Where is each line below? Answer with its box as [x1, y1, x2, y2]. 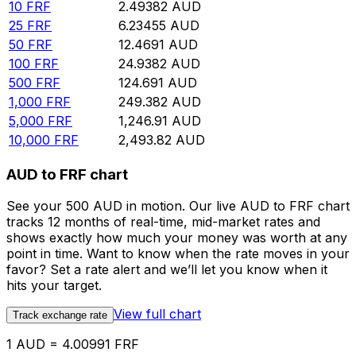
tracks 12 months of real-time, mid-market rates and [6, 214, 320, 230]
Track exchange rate [13, 309, 107, 322]
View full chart [114, 306, 201, 323]
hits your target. [6, 277, 102, 294]
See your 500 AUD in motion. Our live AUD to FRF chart [6, 198, 350, 215]
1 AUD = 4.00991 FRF [6, 336, 139, 353]
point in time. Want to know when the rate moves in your [6, 246, 350, 262]
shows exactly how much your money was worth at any [6, 230, 347, 246]
